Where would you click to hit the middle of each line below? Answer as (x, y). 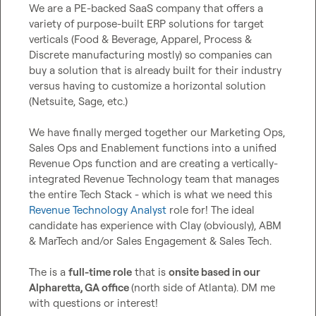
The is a (49, 272)
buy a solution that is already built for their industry (155, 70)
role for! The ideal (211, 210)
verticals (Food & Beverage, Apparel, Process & (140, 39)
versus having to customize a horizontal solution (147, 86)
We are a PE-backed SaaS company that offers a (146, 8)
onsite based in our (214, 272)
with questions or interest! (93, 303)
